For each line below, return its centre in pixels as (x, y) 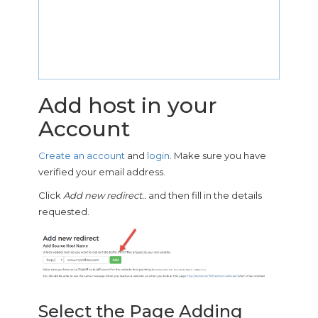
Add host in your (128, 105)
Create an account (82, 155)
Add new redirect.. (105, 195)
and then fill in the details (204, 195)
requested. (64, 211)
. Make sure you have (218, 155)
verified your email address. (102, 171)
